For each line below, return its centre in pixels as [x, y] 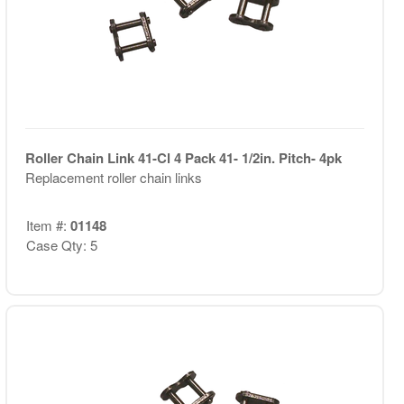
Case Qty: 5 [61, 244]
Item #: [48, 225]
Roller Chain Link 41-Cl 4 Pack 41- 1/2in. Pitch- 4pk [183, 158]
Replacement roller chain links [113, 177]
